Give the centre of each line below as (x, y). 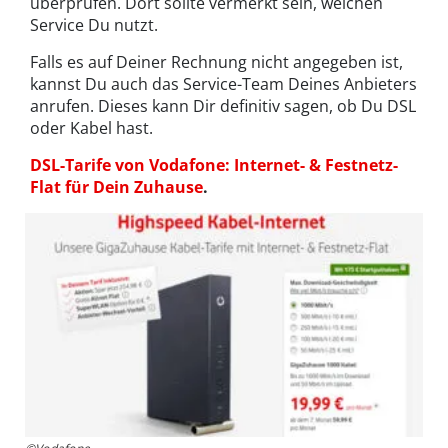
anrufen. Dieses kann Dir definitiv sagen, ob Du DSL (223, 106)
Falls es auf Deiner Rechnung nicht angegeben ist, (216, 62)
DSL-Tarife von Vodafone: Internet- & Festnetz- (214, 165)
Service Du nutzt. (94, 25)
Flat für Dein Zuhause (116, 187)
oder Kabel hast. (91, 128)
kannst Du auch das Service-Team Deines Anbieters (223, 84)
